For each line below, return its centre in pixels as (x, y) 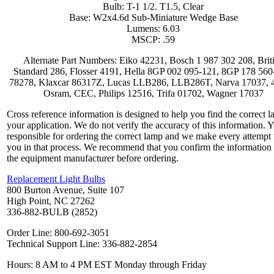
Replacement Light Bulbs (56, 179)
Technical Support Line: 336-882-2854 (82, 244)
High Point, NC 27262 (51, 201)
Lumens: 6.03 (154, 29)
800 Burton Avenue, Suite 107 (65, 190)
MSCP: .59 (154, 40)
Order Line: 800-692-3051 (58, 233)
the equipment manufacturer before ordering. (93, 158)
